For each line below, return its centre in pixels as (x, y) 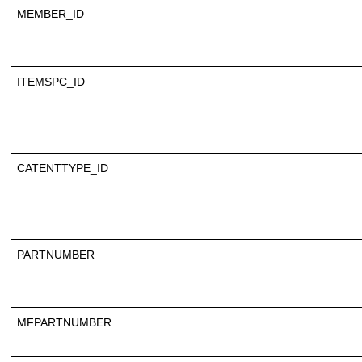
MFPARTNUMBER (64, 322)
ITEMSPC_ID (51, 81)
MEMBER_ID (51, 13)
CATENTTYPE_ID (63, 168)
